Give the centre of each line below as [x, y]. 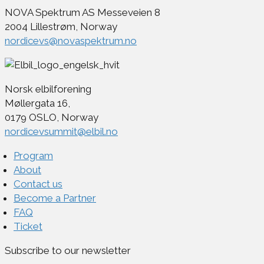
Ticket [28, 227]
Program [33, 156]
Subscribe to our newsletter [68, 251]
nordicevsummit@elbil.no [61, 132]
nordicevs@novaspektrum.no [71, 41]
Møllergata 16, [37, 103]
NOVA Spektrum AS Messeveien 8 [82, 13]
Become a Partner [55, 198]
